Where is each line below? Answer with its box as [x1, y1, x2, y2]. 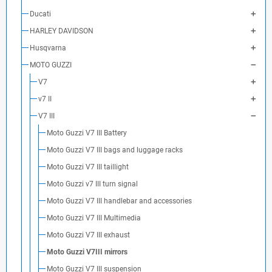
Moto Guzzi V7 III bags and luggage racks [47, 146, 183, 154]
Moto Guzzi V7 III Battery [47, 129, 127, 137]
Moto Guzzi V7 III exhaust [47, 231, 130, 239]
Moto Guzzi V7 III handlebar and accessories [47, 197, 192, 205]
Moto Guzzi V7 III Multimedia [47, 214, 141, 222]
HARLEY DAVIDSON [30, 27, 93, 35]
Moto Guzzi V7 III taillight [47, 163, 129, 171]
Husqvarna [30, 44, 66, 52]
